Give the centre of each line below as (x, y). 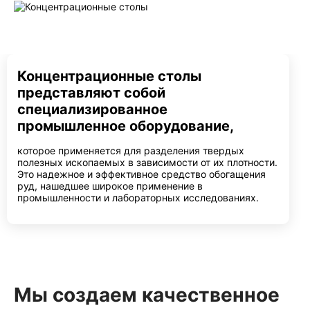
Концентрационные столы (109, 76)
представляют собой (91, 93)
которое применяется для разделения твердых (131, 151)
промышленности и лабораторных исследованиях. (138, 198)
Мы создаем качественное (147, 295)
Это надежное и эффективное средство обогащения (142, 174)
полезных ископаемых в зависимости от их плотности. (147, 162)
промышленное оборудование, (126, 126)
